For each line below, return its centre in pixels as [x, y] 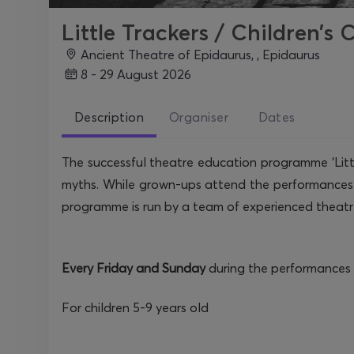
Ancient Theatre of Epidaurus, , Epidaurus [205, 54]
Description [109, 117]
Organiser [199, 117]
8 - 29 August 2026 [139, 74]
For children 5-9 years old [135, 307]
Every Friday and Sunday [134, 268]
